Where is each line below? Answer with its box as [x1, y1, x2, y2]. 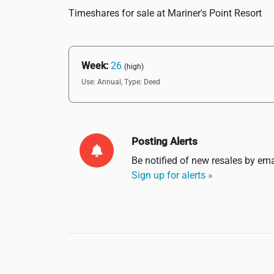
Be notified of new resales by [131, 154, 258, 166]
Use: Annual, [81, 77, 122, 86]
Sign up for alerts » [131, 169, 213, 181]
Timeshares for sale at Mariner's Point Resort [68, 7, 262, 20]
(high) [124, 62, 144, 72]
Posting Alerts [131, 135, 198, 147]
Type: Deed [124, 77, 160, 86]
